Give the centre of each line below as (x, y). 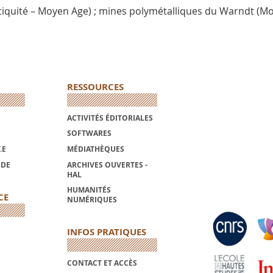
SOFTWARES (89, 133)
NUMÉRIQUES (92, 200)
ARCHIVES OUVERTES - (107, 165)
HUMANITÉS (89, 190)
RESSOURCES (95, 87)
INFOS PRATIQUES (106, 232)
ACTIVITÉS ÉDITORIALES (110, 118)
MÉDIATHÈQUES (95, 149)
